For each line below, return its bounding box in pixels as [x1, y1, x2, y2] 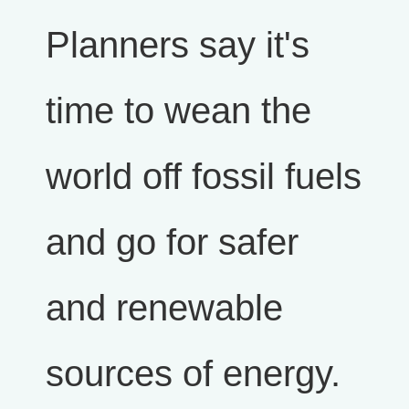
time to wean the [46, 90, 311, 131]
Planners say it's [46, 25, 309, 66]
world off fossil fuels [46, 156, 362, 197]
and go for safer [46, 222, 299, 263]
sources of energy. [46, 353, 341, 394]
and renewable [46, 288, 283, 329]
